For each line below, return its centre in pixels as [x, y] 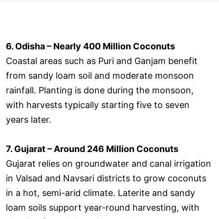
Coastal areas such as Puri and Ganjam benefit [102, 61]
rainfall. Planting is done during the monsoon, [100, 90]
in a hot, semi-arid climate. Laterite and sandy [100, 193]
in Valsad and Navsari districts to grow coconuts [106, 178]
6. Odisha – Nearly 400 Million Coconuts [90, 46]
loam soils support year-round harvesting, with [103, 207]
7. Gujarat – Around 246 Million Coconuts [92, 149]
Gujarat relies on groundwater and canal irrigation [109, 163]
